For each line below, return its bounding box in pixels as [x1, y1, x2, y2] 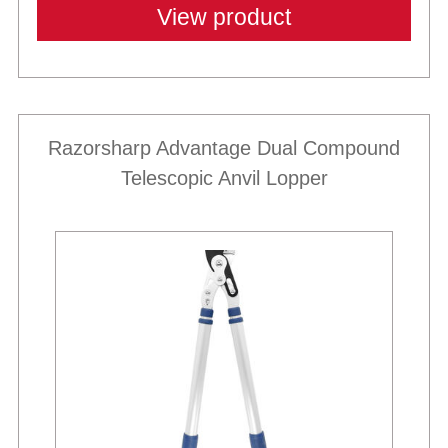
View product [157, 3, 291, 30]
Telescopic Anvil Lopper [120, 166, 328, 189]
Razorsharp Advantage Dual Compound [48, 136, 400, 159]
